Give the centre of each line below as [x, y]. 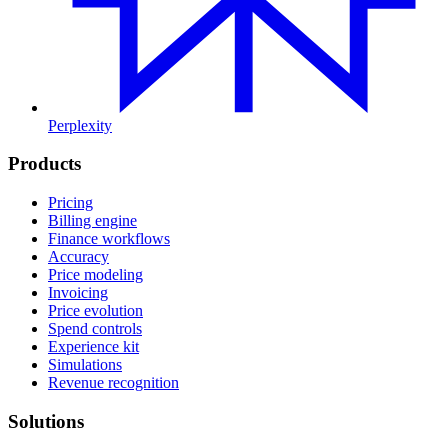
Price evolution [95, 311]
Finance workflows [109, 239]
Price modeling [95, 275]
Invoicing [78, 293]
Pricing [70, 203]
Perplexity [80, 125]
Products [44, 164]
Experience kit [93, 347]
